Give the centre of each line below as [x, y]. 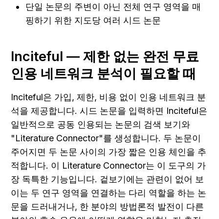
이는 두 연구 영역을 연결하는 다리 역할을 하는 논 [109, 193]
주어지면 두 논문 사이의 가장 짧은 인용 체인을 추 [109, 152]
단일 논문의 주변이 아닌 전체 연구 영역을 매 [113, 7]
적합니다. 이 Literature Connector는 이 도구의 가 [108, 166]
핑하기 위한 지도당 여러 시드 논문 [93, 21]
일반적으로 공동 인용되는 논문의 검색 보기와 [100, 125]
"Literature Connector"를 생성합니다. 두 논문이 [106, 138]
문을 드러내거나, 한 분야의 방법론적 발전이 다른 [107, 207]
